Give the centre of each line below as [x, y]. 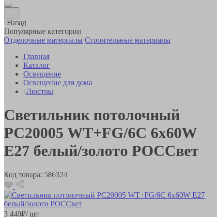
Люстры [40, 91]
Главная [36, 56]
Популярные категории [43, 31]
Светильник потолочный [92, 115]
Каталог [37, 65]
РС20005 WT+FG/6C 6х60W [100, 133]
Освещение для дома [58, 82]
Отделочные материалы [43, 40]
